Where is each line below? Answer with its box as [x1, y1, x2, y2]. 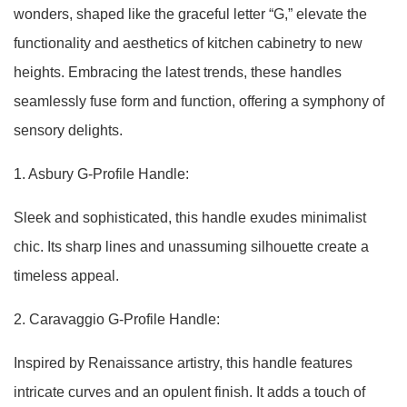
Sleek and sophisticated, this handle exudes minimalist [14, 210, 366, 225]
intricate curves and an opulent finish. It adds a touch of [14, 384, 365, 400]
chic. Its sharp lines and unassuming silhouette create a [14, 239, 369, 254]
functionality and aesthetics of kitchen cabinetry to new [14, 35, 362, 51]
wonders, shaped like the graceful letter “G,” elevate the [14, 6, 367, 22]
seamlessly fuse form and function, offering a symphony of [14, 94, 384, 109]
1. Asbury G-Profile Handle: [14, 166, 189, 182]
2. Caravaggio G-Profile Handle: [14, 312, 220, 327]
